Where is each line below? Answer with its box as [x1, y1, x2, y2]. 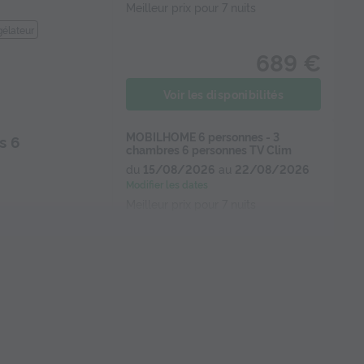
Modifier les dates [126, 177, 208, 191]
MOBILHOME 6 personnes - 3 [126, 128, 279, 144]
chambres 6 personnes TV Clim [126, 141, 292, 157]
